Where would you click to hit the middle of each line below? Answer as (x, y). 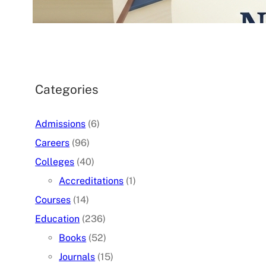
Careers (53, 142)
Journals (77, 256)
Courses (53, 199)
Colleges (55, 161)
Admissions (61, 123)
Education (58, 218)
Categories (67, 89)
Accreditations (91, 180)
